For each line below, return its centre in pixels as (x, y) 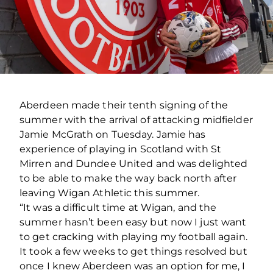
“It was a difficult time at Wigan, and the (118, 207)
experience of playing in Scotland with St (121, 149)
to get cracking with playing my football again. (133, 236)
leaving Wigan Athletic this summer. (110, 193)
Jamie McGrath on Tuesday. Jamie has (113, 134)
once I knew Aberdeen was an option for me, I (133, 266)
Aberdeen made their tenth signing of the (124, 105)
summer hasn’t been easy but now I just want (133, 222)
